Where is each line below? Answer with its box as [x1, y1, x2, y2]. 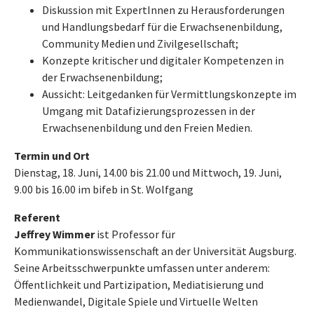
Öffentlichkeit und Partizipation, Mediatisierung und [14, 278, 264, 292]
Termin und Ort [14, 149, 90, 163]
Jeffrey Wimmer [14, 227, 95, 241]
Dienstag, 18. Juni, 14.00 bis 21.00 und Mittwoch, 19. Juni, [14, 165, 282, 179]
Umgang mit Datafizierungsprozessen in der [42, 104, 255, 118]
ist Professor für [95, 227, 175, 241]
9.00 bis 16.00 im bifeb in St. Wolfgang [14, 182, 193, 196]
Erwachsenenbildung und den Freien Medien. [42, 121, 259, 135]
